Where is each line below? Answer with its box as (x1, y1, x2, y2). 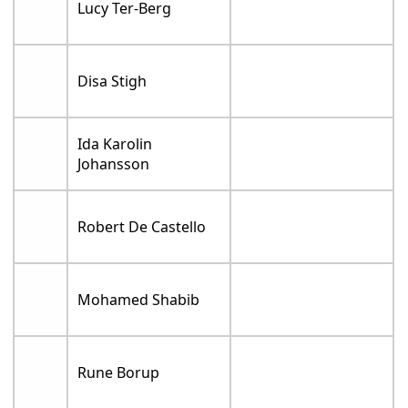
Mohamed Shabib (77, 290, 200, 311)
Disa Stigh (77, 71, 148, 92)
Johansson (77, 154, 150, 175)
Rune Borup (77, 362, 160, 383)
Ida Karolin (77, 134, 153, 155)
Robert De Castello (77, 217, 207, 238)
